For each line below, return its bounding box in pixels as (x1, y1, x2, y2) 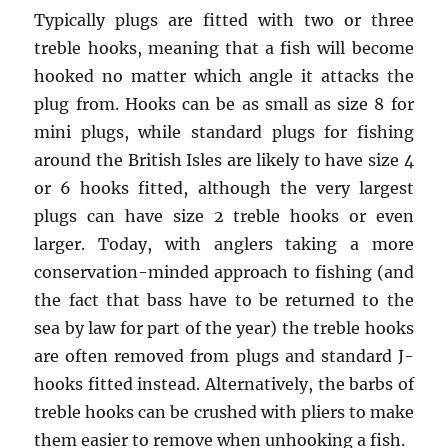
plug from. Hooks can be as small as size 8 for (34, 94, 414, 115)
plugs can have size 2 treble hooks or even (34, 206, 414, 227)
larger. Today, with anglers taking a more (34, 234, 414, 255)
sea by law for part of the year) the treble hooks (34, 318, 414, 339)
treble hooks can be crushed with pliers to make (34, 402, 414, 423)
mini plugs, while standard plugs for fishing (34, 122, 414, 143)
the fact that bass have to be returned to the (34, 290, 414, 311)
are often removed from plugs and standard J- (34, 346, 414, 367)
